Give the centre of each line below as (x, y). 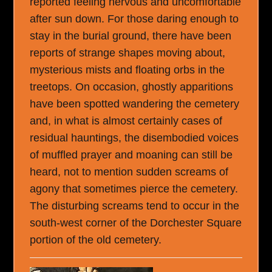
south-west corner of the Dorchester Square (136, 223)
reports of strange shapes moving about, (128, 53)
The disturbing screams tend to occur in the (135, 206)
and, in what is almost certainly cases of (126, 121)
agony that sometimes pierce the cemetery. (134, 189)
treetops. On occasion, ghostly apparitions (132, 87)
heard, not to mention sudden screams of (129, 172)
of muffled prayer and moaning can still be (131, 155)
